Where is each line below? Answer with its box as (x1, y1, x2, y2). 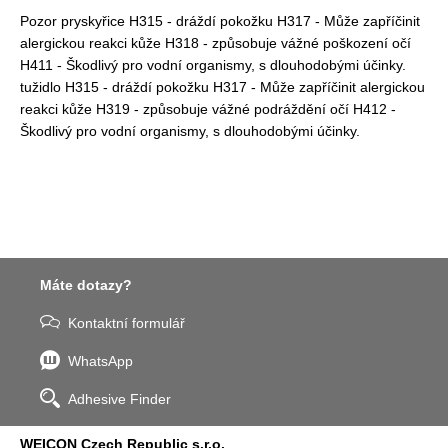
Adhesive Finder (68, 391, 171, 408)
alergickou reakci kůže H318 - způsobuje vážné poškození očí (20, 35, 411, 52)
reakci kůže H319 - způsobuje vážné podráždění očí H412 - (20, 101, 396, 118)
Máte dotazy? (40, 277, 132, 294)
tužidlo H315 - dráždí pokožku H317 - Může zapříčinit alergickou (20, 79, 425, 96)
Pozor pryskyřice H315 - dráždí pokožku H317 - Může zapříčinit (20, 13, 420, 30)
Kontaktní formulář (68, 315, 185, 332)
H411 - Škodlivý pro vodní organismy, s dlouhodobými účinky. (20, 57, 406, 74)
